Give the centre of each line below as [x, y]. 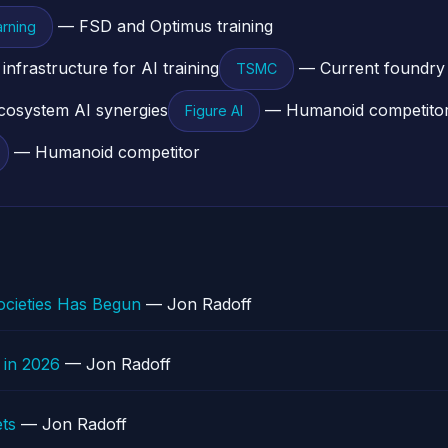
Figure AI [214, 110]
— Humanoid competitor [104, 152]
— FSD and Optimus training [163, 26]
